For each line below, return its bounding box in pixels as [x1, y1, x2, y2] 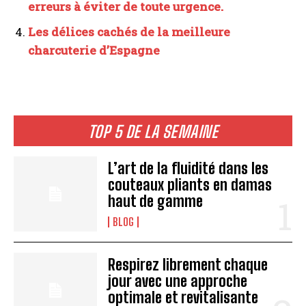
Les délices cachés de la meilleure [28, 24, 230, 40]
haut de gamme [108, 192, 204, 211]
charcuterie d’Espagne [28, 42, 160, 58]
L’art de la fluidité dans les [108, 159, 269, 178]
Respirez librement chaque [108, 255, 268, 275]
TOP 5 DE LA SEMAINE [87, 122, 219, 141]
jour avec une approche [108, 272, 248, 291]
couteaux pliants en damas [108, 176, 273, 195]
